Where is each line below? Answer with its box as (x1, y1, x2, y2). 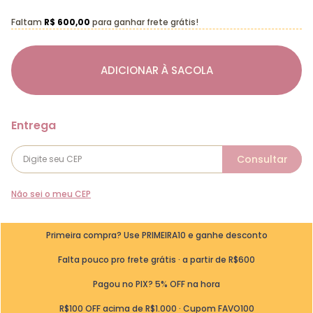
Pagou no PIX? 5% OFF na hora (93, 277, 220, 290)
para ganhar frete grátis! (90, 16, 198, 28)
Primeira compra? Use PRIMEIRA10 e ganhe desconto (45, 228, 268, 241)
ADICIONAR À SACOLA (100, 63, 213, 78)
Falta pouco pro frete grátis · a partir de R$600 (58, 253, 255, 265)
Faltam (11, 16, 44, 28)
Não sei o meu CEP (11, 188, 91, 200)
